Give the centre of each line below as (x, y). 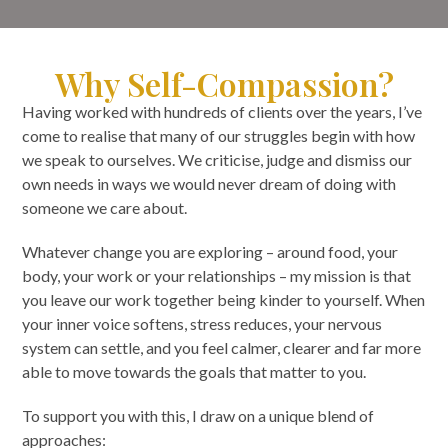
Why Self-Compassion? (224, 83)
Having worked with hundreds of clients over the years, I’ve (222, 111)
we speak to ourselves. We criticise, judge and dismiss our (217, 159)
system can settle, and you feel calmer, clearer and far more (222, 347)
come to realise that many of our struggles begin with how (219, 135)
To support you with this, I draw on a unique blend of (198, 415)
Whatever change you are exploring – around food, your (210, 251)
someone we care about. (106, 207)
